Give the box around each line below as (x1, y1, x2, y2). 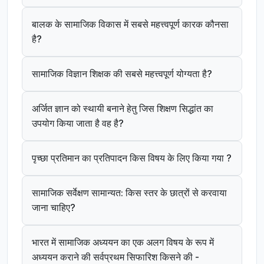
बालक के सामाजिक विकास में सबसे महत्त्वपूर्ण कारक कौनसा (32, 18, 229, 30)
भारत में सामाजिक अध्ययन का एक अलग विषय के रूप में (32, 236, 214, 248)
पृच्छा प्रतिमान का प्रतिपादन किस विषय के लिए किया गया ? (32, 152, 232, 164)
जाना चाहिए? (32, 202, 75, 213)
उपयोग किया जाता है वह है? (32, 117, 124, 129)
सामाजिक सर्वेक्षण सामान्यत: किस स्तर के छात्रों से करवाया (32, 187, 227, 199)
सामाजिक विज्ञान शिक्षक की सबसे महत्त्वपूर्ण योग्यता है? (32, 68, 212, 80)
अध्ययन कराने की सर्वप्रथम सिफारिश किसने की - (32, 251, 199, 263)
